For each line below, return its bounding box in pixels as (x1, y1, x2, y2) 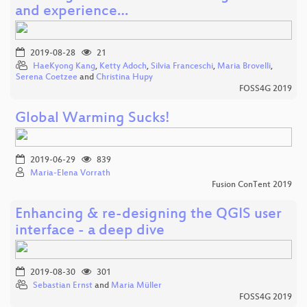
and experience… (15, 3, 128, 21)
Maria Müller (111, 280, 162, 291)
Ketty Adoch (99, 61, 147, 71)
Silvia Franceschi (151, 61, 213, 71)
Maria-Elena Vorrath (30, 168, 110, 178)
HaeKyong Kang (33, 61, 95, 71)
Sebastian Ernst (33, 280, 93, 291)
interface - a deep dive (15, 222, 164, 240)
